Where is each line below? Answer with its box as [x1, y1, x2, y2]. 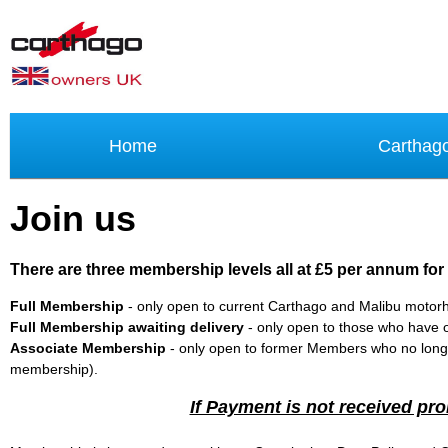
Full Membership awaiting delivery [10, 319, 244, 335]
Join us [10, 198, 136, 239]
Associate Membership [10, 340, 166, 356]
